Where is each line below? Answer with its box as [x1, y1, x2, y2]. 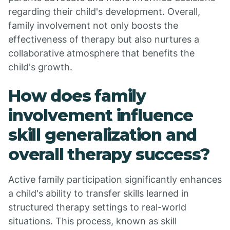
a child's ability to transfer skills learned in [8, 188, 189, 199]
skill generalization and [8, 125, 197, 145]
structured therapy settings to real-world [8, 202, 186, 213]
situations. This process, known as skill [8, 216, 177, 226]
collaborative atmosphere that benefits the [8, 48, 195, 59]
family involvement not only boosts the [8, 20, 178, 31]
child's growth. [8, 62, 72, 72]
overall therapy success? [8, 144, 210, 164]
